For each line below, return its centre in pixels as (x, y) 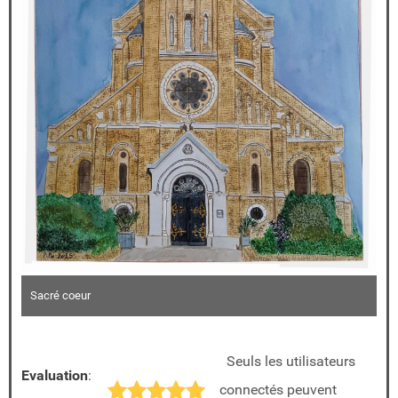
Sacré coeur (60, 295)
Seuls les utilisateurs (287, 361)
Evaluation (55, 375)
